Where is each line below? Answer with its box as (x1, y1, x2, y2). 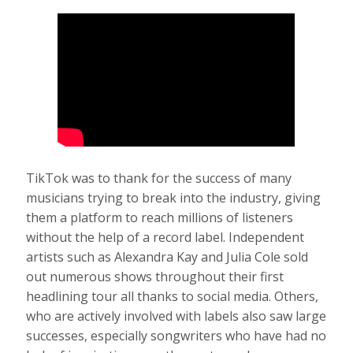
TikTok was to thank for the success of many (26, 169, 292, 188)
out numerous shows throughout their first (26, 268, 284, 286)
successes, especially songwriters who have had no (26, 327, 327, 345)
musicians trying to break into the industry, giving (26, 189, 321, 207)
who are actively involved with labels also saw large (26, 307, 327, 325)
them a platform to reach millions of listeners (26, 209, 294, 227)
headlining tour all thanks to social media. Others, (26, 288, 319, 306)
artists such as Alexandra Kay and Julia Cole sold (26, 248, 309, 266)
